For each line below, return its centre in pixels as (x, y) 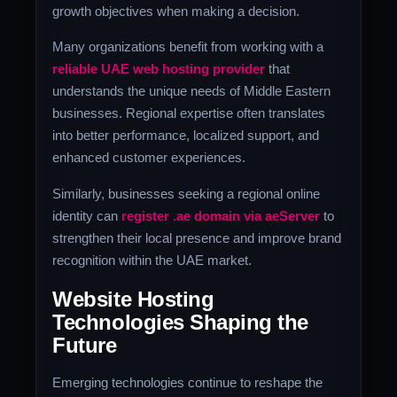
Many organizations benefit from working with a (188, 47)
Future (85, 346)
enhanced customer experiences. (149, 158)
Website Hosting (133, 300)
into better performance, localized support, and (186, 136)
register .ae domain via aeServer (221, 215)
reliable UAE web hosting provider (159, 69)
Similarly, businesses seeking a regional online (187, 193)
